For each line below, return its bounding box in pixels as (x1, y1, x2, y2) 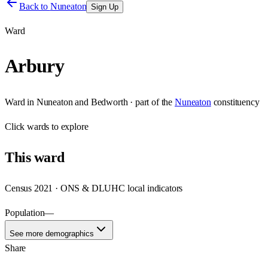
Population (5, 207, 45, 218)
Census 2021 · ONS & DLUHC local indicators (5, 182, 183, 193)
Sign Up (91, 2, 119, 11)
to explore (49, 121, 89, 132)
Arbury (5, 55, 65, 77)
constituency (213, 96, 260, 107)
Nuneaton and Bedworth (36, 96, 128, 107)
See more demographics (10, 229, 94, 238)
